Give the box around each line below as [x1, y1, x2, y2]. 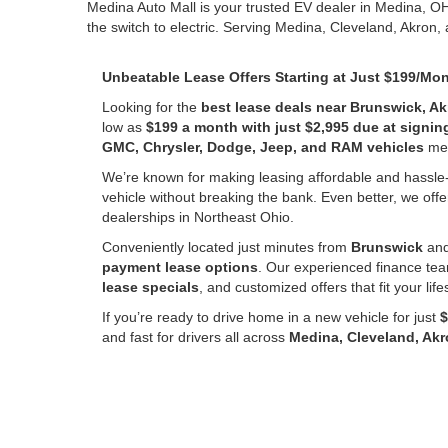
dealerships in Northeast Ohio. [102, 209, 294, 225]
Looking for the [102, 99, 201, 115]
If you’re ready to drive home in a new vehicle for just [102, 309, 440, 325]
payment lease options [102, 259, 258, 275]
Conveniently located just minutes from [102, 239, 351, 255]
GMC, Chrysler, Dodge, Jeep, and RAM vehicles [102, 139, 424, 155]
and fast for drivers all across [102, 329, 289, 345]
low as [102, 119, 146, 135]
